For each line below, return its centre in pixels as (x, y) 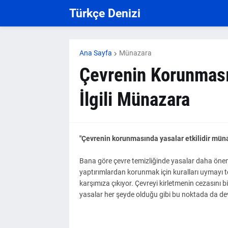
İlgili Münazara (134, 99)
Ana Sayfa (95, 53)
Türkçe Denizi (105, 13)
